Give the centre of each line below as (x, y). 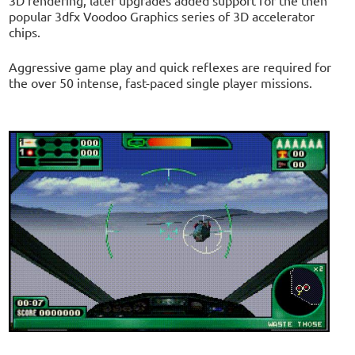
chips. (25, 31)
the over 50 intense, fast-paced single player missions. (161, 82)
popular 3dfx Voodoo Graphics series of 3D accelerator (162, 15)
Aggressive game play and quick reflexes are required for (170, 66)
